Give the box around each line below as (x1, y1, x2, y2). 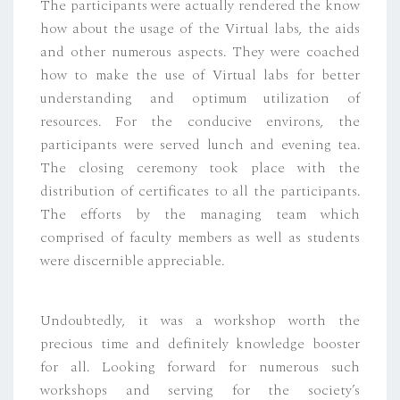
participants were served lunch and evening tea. (40, 134, 360, 156)
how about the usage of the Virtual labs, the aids (40, 18, 360, 40)
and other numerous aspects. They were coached (40, 41, 360, 63)
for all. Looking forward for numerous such (40, 355, 360, 378)
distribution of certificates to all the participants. (40, 180, 360, 203)
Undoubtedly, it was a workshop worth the (40, 309, 360, 331)
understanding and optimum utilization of (40, 87, 360, 110)
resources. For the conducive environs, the (40, 111, 360, 133)
